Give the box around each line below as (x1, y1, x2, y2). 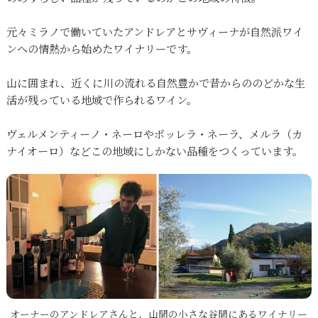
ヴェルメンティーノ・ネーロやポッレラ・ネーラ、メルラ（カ (6, 126, 302, 141)
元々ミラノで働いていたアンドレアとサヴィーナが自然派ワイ (6, 23, 303, 39)
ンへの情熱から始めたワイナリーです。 (6, 40, 197, 56)
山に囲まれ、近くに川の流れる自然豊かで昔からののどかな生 (6, 75, 305, 90)
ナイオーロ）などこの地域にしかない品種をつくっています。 (6, 143, 303, 158)
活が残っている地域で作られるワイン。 (6, 92, 197, 107)
